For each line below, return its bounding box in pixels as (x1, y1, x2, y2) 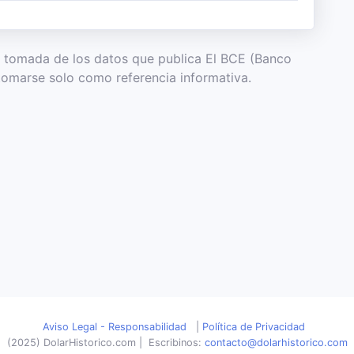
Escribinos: (148, 336, 205, 348)
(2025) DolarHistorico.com (6, 336, 139, 348)
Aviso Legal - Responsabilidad (43, 320, 186, 333)
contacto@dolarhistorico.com (204, 336, 348, 348)
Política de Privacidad (202, 320, 305, 333)
